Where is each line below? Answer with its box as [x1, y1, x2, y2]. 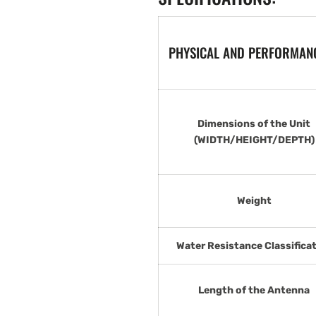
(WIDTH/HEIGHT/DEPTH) [193, 133, 315, 146]
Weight [236, 194, 272, 207]
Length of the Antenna [198, 284, 310, 296]
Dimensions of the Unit [197, 117, 310, 130]
